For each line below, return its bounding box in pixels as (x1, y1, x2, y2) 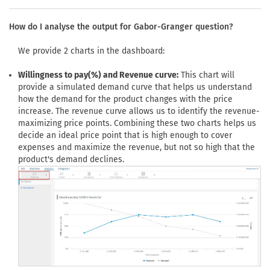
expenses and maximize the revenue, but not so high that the (18, 142, 255, 152)
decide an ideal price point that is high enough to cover (18, 130, 232, 140)
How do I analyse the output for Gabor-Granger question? (9, 21, 233, 32)
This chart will (178, 69, 234, 80)
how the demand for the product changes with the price (18, 93, 233, 104)
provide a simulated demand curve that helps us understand (18, 81, 252, 92)
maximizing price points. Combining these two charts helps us (18, 118, 256, 128)
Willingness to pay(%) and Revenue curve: (18, 69, 178, 80)
